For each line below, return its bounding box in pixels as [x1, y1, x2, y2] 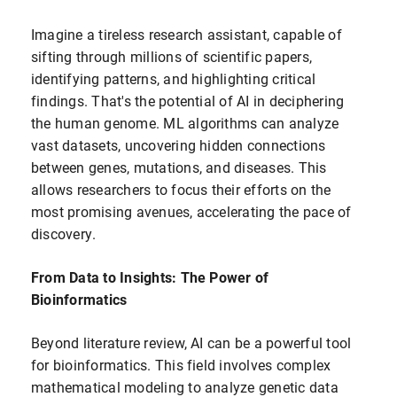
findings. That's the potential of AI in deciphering [31, 91, 345, 111]
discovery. [31, 224, 97, 244]
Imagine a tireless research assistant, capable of [31, 25, 342, 44]
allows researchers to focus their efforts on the [31, 180, 331, 199]
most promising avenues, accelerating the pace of [31, 202, 352, 222]
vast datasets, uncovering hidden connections [31, 136, 326, 155]
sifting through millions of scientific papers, [31, 47, 313, 66]
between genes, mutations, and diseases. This [31, 158, 327, 177]
